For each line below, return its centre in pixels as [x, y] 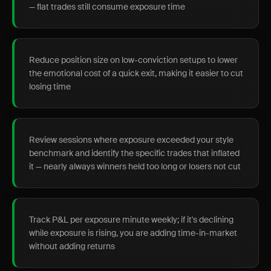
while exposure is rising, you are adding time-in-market [133, 233]
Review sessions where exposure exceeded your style [131, 140]
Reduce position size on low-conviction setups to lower [133, 60]
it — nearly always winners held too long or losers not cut [135, 166]
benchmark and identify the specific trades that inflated [134, 153]
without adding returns [72, 246]
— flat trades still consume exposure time [107, 7]
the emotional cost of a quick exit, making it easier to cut [136, 73]
